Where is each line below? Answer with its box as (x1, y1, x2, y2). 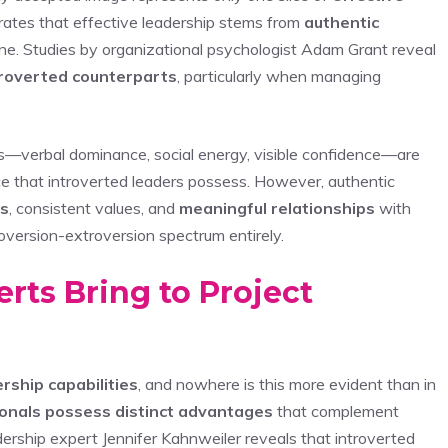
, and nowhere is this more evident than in (138, 373, 436, 394)
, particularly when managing (177, 65, 381, 86)
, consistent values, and (9, 197, 179, 218)
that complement (273, 400, 399, 421)
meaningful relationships (179, 197, 375, 218)
